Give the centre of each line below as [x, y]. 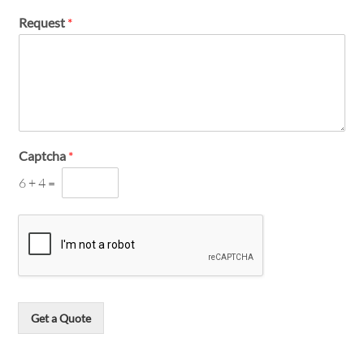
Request [43, 22]
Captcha [44, 155]
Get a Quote [61, 318]
